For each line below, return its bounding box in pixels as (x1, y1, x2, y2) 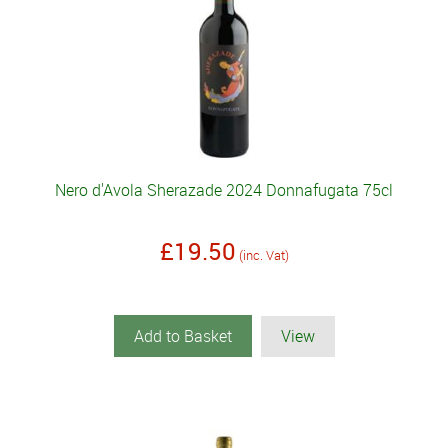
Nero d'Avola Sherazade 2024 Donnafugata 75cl (55, 179, 393, 202)
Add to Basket (133, 325, 232, 348)
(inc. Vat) (238, 246, 289, 265)
